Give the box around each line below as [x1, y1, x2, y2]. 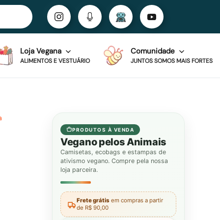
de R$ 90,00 [77, 204, 109, 211]
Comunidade [131, 46, 177, 56]
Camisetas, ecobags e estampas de [60, 148, 166, 156]
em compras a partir [110, 197, 163, 204]
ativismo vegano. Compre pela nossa [60, 157, 168, 165]
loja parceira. [60, 166, 98, 173]
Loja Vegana [20, 46, 63, 56]
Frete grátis [77, 197, 110, 204]
